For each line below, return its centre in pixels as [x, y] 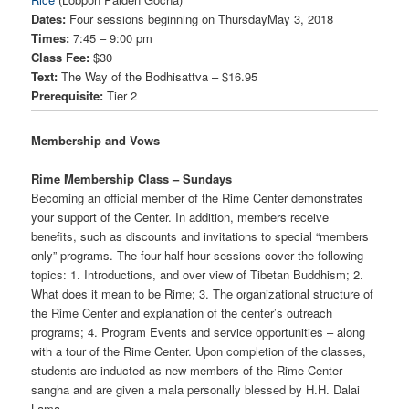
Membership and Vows [96, 141]
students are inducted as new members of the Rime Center [187, 371]
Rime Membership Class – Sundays [132, 179]
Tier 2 [121, 95]
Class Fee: [61, 57]
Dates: [49, 18]
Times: [51, 37]
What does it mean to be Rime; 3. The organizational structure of [203, 294]
